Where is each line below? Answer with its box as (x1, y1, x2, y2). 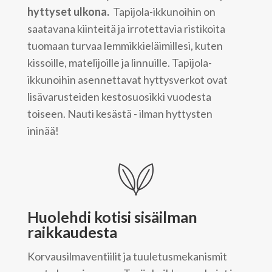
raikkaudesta (27, 223, 117, 242)
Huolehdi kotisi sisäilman (27, 208, 197, 226)
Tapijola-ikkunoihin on (110, 5, 216, 19)
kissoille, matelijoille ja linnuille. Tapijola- (27, 56, 212, 70)
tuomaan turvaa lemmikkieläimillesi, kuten (27, 39, 223, 53)
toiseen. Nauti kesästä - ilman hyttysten (27, 107, 212, 121)
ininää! (27, 124, 59, 138)
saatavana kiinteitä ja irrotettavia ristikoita (27, 22, 225, 36)
